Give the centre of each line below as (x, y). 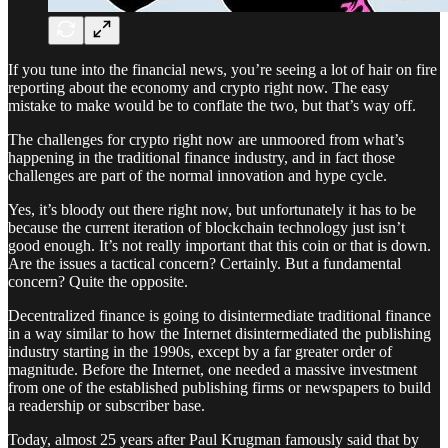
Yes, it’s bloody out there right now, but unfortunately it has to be (212, 209)
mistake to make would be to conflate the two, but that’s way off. (212, 105)
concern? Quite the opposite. (98, 281)
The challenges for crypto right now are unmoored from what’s (206, 139)
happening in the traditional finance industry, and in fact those (201, 157)
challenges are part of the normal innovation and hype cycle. (197, 175)
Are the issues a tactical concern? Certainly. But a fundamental (204, 263)
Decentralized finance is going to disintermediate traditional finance (219, 315)
